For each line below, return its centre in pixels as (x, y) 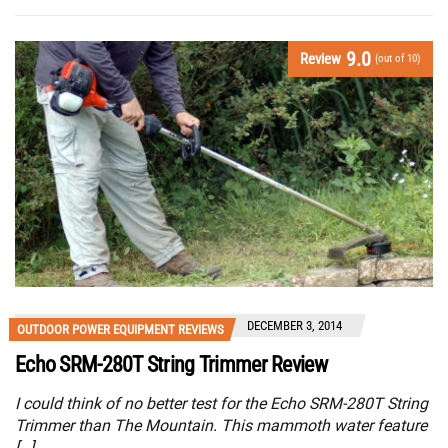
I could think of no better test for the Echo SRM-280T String (221, 403)
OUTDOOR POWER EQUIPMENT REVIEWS (120, 329)
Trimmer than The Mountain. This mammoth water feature (221, 425)
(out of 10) (398, 58)
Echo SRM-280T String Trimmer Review (171, 364)
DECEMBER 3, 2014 (294, 325)
